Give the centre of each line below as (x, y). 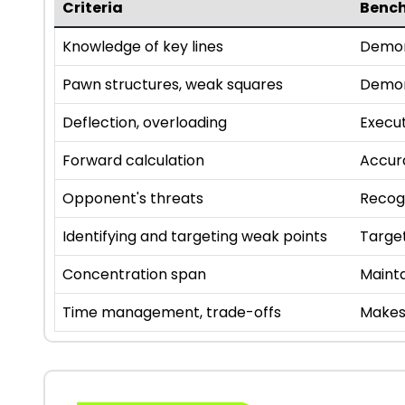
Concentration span (134, 275)
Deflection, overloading (145, 123)
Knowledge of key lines (143, 47)
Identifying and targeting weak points (195, 237)
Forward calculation (133, 161)
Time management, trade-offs (172, 313)
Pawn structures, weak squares (173, 85)
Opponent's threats (133, 199)
